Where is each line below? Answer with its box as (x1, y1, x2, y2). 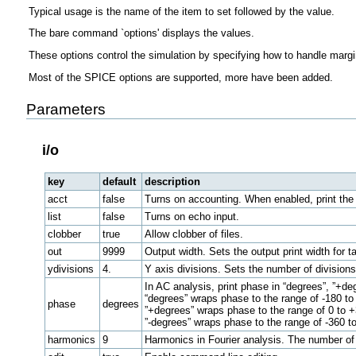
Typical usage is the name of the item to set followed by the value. (28, 5, 335, 17)
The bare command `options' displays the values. (28, 27, 254, 40)
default (102, 176, 136, 188)
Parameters (25, 101, 106, 118)
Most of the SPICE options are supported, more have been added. (28, 72, 333, 84)
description (144, 176, 200, 188)
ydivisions (47, 263, 94, 276)
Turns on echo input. (144, 211, 239, 223)
